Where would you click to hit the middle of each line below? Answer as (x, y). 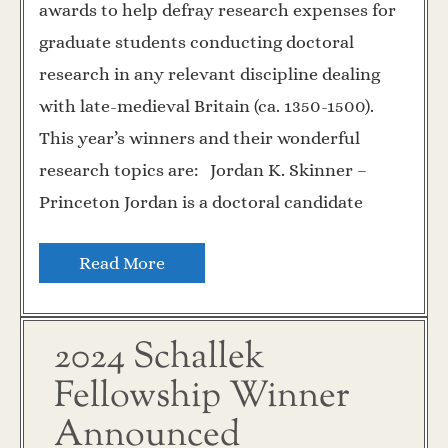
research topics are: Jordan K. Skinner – (203, 170)
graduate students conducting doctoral (196, 42)
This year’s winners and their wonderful (199, 138)
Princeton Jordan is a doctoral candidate (201, 202)
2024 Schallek (159, 358)
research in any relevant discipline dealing (209, 74)
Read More (122, 263)
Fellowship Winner (202, 397)
